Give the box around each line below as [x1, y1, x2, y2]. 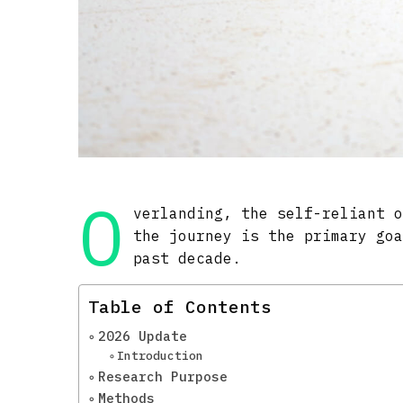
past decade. [133, 249, 242, 267]
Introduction [117, 348, 204, 363]
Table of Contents [88, 295, 273, 318]
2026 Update [97, 327, 187, 345]
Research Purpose [97, 368, 228, 385]
